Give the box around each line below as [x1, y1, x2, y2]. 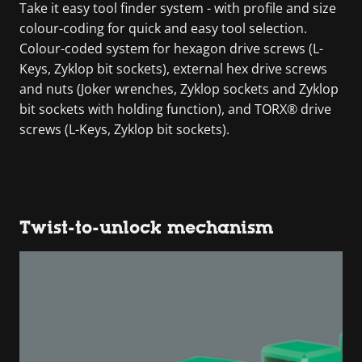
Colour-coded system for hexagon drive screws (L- [19, 39, 323, 57]
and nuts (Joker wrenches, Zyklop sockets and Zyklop [19, 79, 339, 98]
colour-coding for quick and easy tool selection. [19, 19, 307, 37]
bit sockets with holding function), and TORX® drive [19, 99, 331, 118]
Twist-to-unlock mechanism [19, 217, 274, 238]
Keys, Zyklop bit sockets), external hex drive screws [19, 59, 327, 78]
